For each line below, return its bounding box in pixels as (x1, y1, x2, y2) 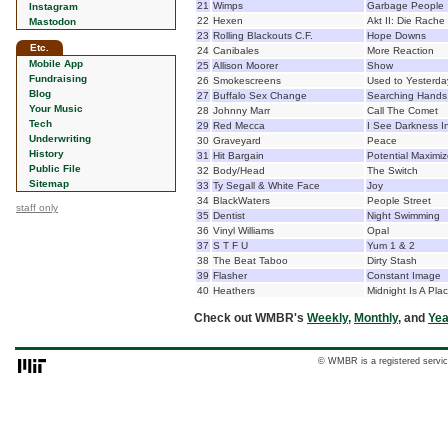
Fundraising (29, 73, 87, 84)
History (29, 148, 64, 159)
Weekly (307, 311, 348, 325)
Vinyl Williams (213, 225, 274, 236)
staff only (16, 202, 58, 213)
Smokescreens (213, 75, 281, 86)
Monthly (354, 311, 398, 325)
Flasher (213, 270, 247, 281)
